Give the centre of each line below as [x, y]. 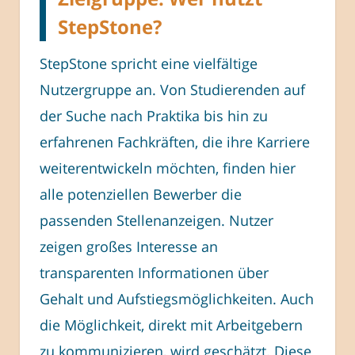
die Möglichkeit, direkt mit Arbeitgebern [171, 325]
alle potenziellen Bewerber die [141, 195]
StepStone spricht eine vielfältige [149, 64]
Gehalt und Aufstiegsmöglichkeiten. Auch [177, 299]
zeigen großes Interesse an [129, 247]
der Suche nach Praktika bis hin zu [154, 116]
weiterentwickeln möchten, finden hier [168, 168]
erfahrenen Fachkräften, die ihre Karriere [175, 142]
